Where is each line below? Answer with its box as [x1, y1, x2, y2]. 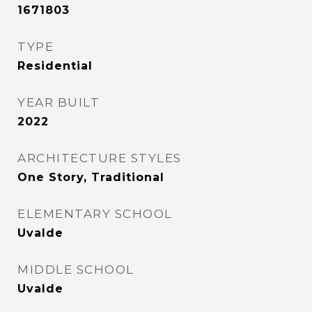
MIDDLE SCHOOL [17, 263, 134, 276]
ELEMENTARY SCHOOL [17, 207, 173, 221]
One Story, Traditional [17, 171, 164, 184]
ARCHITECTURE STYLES [17, 151, 182, 165]
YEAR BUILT [17, 95, 100, 109]
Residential [17, 59, 93, 72]
